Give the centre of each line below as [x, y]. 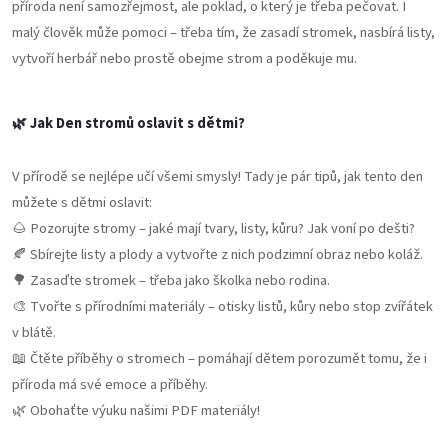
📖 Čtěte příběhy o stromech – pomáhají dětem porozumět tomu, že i [219, 359]
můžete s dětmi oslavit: [82, 203]
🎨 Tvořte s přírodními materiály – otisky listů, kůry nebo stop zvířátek [222, 307]
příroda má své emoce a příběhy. [110, 385]
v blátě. [34, 333]
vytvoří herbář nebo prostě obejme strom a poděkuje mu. [184, 59]
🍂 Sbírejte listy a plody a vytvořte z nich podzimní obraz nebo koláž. [217, 255]
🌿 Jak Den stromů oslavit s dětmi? [128, 124]
